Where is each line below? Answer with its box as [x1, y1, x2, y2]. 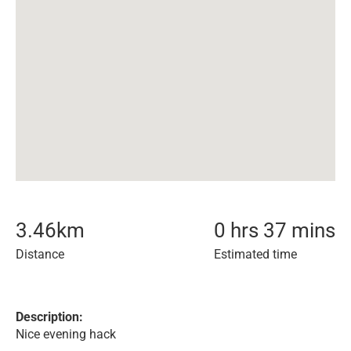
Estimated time [214, 247, 297, 262]
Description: [16, 309, 83, 324]
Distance [16, 247, 64, 262]
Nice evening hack [16, 327, 116, 342]
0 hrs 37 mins [214, 219, 335, 242]
